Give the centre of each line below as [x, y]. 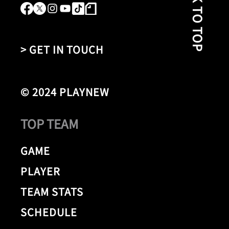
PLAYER [40, 171]
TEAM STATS [52, 192]
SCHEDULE [49, 212]
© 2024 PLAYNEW [65, 91]
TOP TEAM [49, 123]
